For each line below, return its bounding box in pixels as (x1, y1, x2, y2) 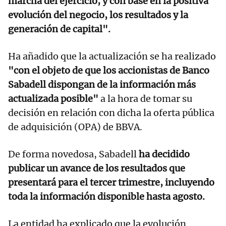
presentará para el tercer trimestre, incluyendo (8, 177, 214, 189)
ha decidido (139, 148, 190, 160)
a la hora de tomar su (100, 93, 192, 105)
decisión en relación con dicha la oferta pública (8, 107, 214, 119)
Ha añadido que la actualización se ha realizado (8, 50, 216, 63)
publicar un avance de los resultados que (8, 162, 185, 175)
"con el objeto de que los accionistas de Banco (8, 65, 209, 77)
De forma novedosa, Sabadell (8, 148, 139, 160)
